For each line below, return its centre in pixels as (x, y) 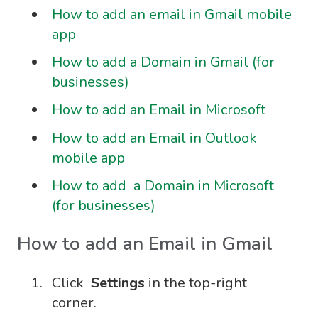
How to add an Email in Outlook (154, 138)
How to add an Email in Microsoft (159, 110)
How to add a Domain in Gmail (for (163, 62)
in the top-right (198, 283)
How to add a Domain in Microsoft (163, 185)
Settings (120, 283)
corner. (74, 303)
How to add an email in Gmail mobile (172, 15)
